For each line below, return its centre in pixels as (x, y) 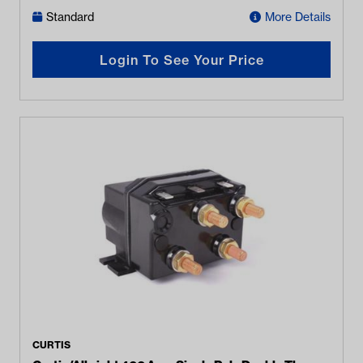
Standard (70, 17)
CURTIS (51, 345)
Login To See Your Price (181, 60)
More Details (298, 17)
